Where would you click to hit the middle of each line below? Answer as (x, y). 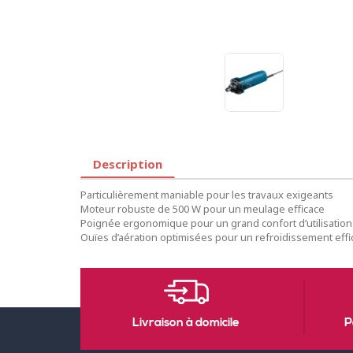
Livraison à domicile (186, 323)
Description (128, 164)
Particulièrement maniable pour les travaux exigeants (207, 195)
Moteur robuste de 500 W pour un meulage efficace (203, 209)
